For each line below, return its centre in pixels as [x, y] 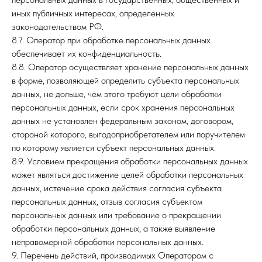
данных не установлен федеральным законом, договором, [123, 121]
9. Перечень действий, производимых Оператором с [113, 255]
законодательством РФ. [58, 27]
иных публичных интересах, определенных [93, 13]
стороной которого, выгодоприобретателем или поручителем [128, 134]
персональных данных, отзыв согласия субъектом [107, 201]
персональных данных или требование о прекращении [116, 215]
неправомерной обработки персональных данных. [108, 242]
